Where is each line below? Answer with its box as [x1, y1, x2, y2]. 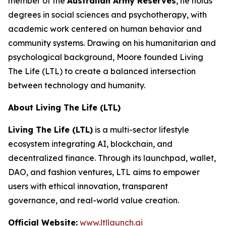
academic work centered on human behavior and [8, 24, 202, 34]
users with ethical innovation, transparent [8, 181, 168, 191]
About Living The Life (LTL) [8, 102, 121, 112]
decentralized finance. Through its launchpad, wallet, [8, 153, 216, 163]
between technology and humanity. [8, 80, 145, 90]
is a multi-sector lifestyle [93, 125, 189, 135]
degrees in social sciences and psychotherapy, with [8, 10, 207, 20]
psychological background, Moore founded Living [8, 52, 203, 62]
